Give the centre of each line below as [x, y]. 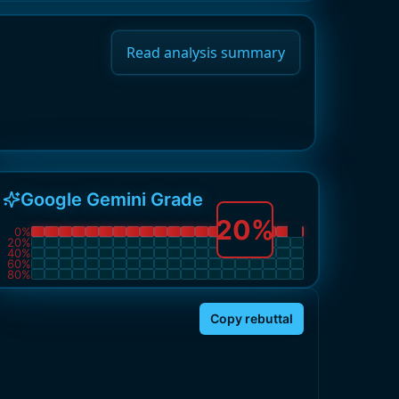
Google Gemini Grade [112, 199]
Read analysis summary [206, 53]
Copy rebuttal [252, 318]
